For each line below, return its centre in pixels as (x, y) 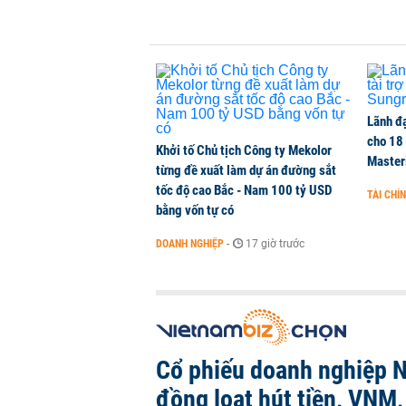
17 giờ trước (275, 244)
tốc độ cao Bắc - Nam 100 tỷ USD (244, 190)
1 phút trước (303, 37)
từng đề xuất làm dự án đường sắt (246, 170)
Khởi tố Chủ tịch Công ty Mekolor (244, 150)
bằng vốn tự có (195, 210)
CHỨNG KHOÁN (217, 37)
